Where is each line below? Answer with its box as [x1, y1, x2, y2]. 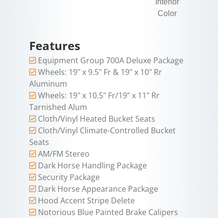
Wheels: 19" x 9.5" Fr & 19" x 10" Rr [38, 67, 162, 78]
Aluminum [29, 78, 67, 90]
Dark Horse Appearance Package [38, 183, 158, 195]
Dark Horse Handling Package [38, 160, 147, 171]
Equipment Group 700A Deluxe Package [38, 55, 183, 66]
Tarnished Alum [29, 102, 87, 113]
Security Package [38, 172, 100, 183]
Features [29, 37, 80, 54]
